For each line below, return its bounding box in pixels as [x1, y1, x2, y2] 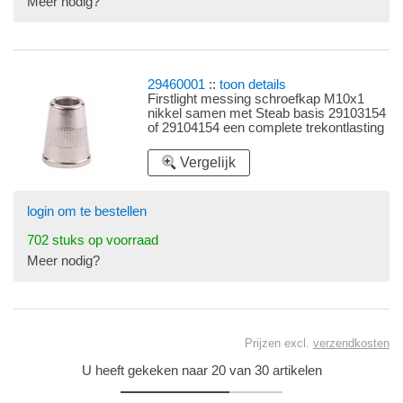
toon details [219, 77, 287, 93]
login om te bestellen [27, 204, 147, 219]
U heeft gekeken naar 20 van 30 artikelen [81, 363, 322, 379]
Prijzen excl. [245, 336, 313, 351]
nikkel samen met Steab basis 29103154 [148, 106, 387, 121]
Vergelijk [180, 155, 237, 171]
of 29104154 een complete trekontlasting [148, 121, 385, 136]
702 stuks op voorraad [27, 233, 158, 248]
